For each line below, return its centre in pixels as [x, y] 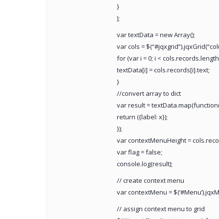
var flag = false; [139, 152]
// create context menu [150, 181]
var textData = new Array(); [156, 35]
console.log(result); [144, 164]
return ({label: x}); [142, 117]
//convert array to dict [149, 94]
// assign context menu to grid [161, 209]
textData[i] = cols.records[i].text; [163, 70]
